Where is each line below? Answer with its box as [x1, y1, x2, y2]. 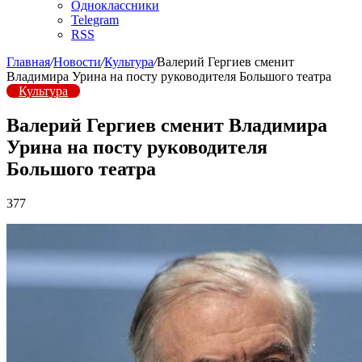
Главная [6, 55, 50, 69]
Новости [53, 55, 101, 69]
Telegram [71, 13, 119, 27]
